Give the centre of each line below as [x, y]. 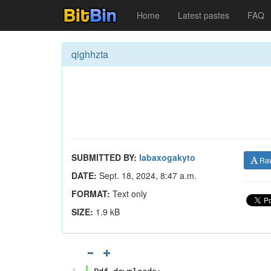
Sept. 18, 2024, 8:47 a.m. [147, 175]
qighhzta [90, 54]
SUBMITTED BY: [104, 157]
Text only [129, 194]
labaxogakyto [167, 157]
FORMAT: [91, 194]
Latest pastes [204, 15]
